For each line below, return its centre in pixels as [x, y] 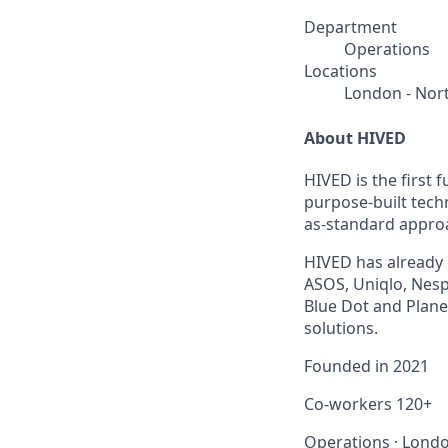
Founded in [348, 365]
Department [350, 27]
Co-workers [350, 403]
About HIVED [355, 137]
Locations [340, 71]
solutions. [341, 327]
